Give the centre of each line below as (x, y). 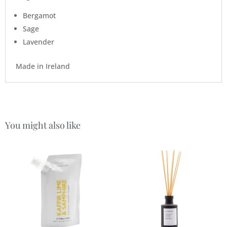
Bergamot (39, 16)
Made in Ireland (43, 66)
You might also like (43, 125)
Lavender (39, 42)
